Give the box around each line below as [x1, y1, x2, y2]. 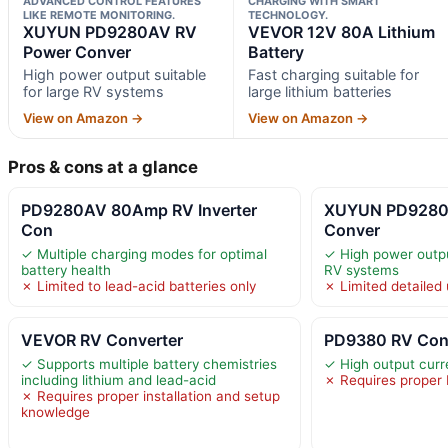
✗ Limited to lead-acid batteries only [21, 277, 256, 294]
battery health [21, 261, 111, 278]
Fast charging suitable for [247, 65, 419, 83]
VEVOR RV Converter [21, 329, 183, 350]
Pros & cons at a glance [8, 156, 198, 177]
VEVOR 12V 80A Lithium [247, 21, 435, 42]
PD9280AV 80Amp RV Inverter [21, 199, 257, 220]
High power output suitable [23, 65, 206, 83]
